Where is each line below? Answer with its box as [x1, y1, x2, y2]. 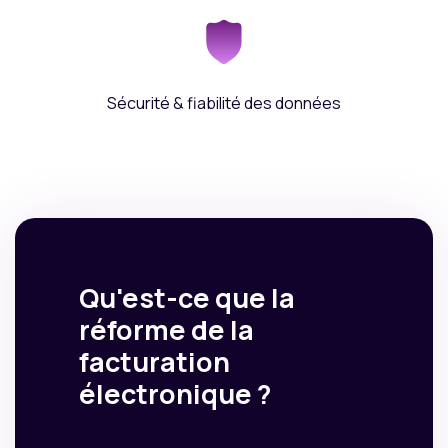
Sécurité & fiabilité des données [107, 92, 341, 115]
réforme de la [79, 311, 254, 349]
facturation [79, 343, 230, 381]
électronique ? [79, 375, 271, 413]
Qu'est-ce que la [79, 279, 295, 317]
